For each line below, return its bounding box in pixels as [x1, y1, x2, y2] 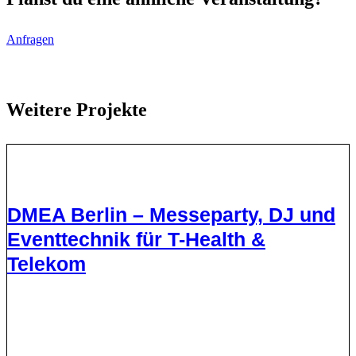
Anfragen [6, 33, 54, 46]
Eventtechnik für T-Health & [7, 228, 265, 251]
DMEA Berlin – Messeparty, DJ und [7, 203, 335, 226]
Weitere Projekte [6, 99, 147, 120]
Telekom [7, 253, 86, 276]
